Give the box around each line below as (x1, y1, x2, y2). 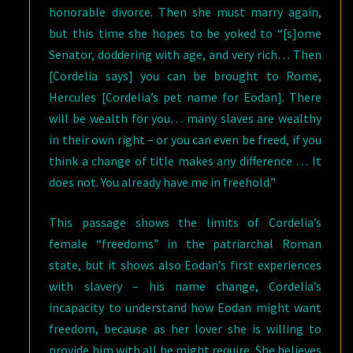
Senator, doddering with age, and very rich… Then (49, 46, 321, 62)
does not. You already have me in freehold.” (49, 174, 277, 190)
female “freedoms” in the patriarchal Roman (49, 236, 321, 251)
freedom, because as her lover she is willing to (49, 321, 321, 336)
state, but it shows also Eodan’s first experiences (49, 257, 321, 273)
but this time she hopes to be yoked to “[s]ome (49, 25, 321, 41)
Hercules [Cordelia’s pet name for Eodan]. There (49, 89, 321, 105)
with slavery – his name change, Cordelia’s (49, 278, 321, 294)
